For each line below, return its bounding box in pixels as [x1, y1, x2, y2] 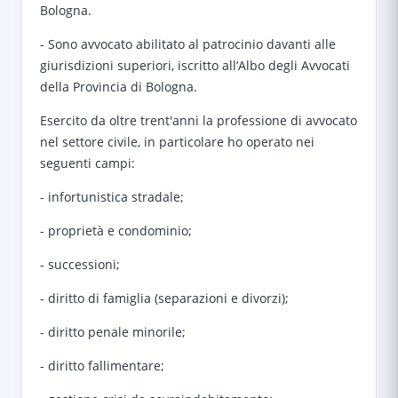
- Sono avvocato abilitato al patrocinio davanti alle [40, 36, 336, 52]
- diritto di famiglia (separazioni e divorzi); [40, 290, 289, 306]
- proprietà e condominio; [40, 222, 192, 239]
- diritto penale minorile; [40, 323, 186, 340]
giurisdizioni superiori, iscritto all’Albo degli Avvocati [40, 57, 350, 74]
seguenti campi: [40, 155, 135, 171]
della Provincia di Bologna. [40, 78, 197, 95]
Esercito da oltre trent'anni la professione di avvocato [40, 112, 357, 129]
